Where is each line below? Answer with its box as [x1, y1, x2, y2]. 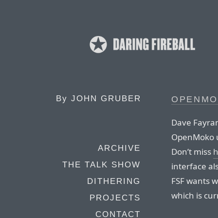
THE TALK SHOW [62, 160, 141, 169]
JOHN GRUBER [71, 94, 141, 103]
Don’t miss [171, 145, 213, 157]
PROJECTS [90, 193, 141, 202]
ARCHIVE [98, 144, 141, 153]
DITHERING [87, 177, 141, 186]
